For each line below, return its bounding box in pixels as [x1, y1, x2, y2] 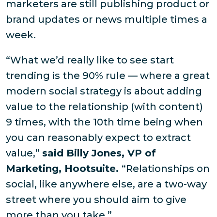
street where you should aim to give [6, 194, 186, 206]
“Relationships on [122, 163, 210, 175]
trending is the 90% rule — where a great [6, 70, 210, 82]
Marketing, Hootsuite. [6, 163, 122, 175]
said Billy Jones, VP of [42, 147, 156, 159]
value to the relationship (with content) [6, 101, 203, 113]
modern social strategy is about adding [6, 85, 202, 97]
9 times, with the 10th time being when [6, 116, 203, 128]
